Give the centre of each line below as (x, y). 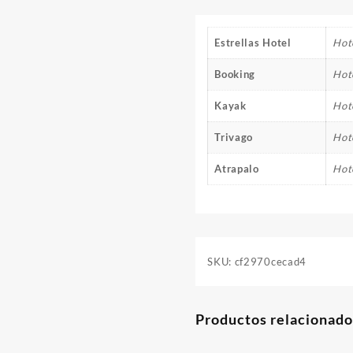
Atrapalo (237, 169)
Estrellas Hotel (253, 43)
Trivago (234, 137)
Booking (235, 74)
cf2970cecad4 (271, 262)
